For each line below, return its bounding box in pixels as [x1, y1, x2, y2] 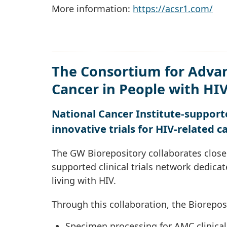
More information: [52, 2, 133, 15]
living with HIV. [52, 174, 116, 186]
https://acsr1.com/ [133, 2, 213, 15]
